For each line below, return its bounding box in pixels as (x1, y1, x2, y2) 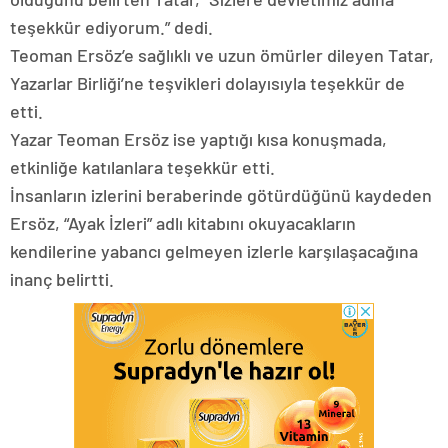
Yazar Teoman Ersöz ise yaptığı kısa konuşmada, (10, 127, 387, 150)
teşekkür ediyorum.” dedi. (10, 15, 213, 38)
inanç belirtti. (10, 267, 114, 290)
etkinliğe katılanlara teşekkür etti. (10, 155, 275, 178)
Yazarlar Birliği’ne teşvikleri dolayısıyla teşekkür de (10, 71, 405, 94)
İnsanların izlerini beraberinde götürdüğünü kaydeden (10, 183, 432, 206)
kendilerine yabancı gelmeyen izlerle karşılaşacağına (10, 239, 418, 262)
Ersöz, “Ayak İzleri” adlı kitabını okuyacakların (10, 211, 356, 234)
